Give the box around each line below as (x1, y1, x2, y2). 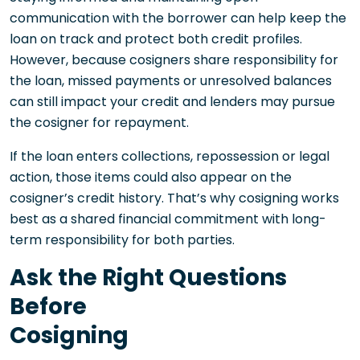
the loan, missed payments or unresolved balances (10, 71, 332, 90)
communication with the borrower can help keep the (10, 8, 346, 27)
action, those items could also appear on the (10, 167, 292, 186)
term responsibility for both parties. (10, 230, 235, 249)
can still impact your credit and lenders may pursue (10, 92, 335, 111)
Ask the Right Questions (10, 261, 287, 293)
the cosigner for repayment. (10, 112, 189, 132)
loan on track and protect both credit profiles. (10, 29, 302, 48)
